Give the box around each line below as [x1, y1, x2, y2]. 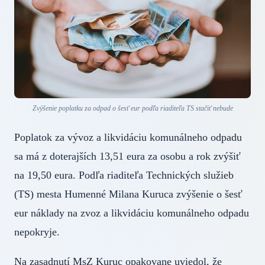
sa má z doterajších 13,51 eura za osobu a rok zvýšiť [14, 150, 241, 163]
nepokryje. [14, 226, 80, 238]
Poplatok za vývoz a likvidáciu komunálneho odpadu [14, 131, 242, 144]
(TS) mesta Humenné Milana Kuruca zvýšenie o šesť [14, 188, 243, 201]
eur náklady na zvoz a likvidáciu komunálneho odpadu [14, 207, 249, 219]
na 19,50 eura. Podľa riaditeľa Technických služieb [14, 169, 234, 182]
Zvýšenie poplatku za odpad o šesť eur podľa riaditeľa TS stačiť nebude [32, 104, 233, 113]
